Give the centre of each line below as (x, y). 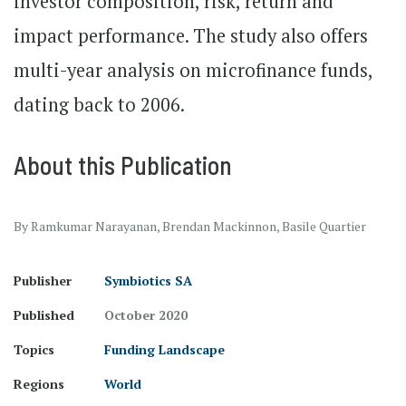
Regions (39, 384)
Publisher (43, 280)
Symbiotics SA (148, 280)
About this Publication (123, 165)
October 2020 (146, 315)
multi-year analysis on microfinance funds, (193, 70)
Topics (34, 349)
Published (44, 315)
